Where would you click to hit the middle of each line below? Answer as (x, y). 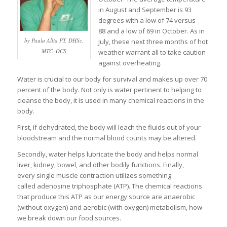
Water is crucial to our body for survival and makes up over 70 (112, 79)
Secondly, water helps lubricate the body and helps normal (107, 154)
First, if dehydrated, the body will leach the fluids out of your (109, 127)
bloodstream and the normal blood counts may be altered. (107, 138)
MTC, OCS (54, 51)
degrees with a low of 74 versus (147, 21)
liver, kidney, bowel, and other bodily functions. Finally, (100, 165)
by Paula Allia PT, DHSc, (54, 40)
